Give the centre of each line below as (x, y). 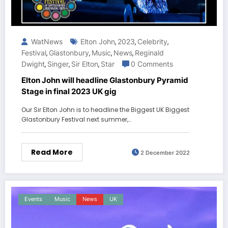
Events (33, 199)
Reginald (149, 53)
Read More (52, 152)
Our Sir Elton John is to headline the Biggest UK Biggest (105, 110)
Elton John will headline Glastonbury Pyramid (105, 80)
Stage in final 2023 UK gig (69, 92)
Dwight (33, 64)
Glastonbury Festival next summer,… (76, 120)
